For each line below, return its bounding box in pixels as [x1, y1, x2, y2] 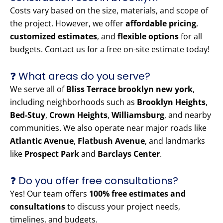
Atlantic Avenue [10, 135, 74, 147]
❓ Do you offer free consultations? [10, 174, 178, 188]
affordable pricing [125, 18, 196, 29]
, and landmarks [145, 135, 205, 147]
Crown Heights [49, 110, 108, 121]
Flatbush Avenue [78, 135, 145, 147]
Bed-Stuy [10, 110, 45, 121]
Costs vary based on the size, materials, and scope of [10, 5, 208, 16]
